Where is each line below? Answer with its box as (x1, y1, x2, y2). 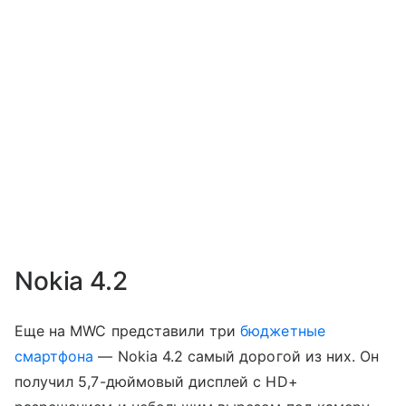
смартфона (14, 346, 94, 365)
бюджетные (240, 321, 325, 340)
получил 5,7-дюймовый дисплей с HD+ (14, 372, 298, 391)
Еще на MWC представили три (14, 321, 241, 340)
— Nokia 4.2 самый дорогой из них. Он (93, 346, 380, 365)
